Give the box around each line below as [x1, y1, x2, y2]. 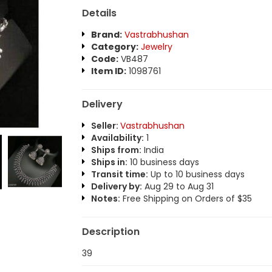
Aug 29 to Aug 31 [141, 180, 214, 192]
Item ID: [90, 65, 126, 77]
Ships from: [90, 144, 141, 156]
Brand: [90, 29, 122, 41]
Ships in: [90, 156, 127, 168]
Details [81, 6, 117, 20]
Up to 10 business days [148, 168, 245, 180]
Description [81, 225, 140, 239]
